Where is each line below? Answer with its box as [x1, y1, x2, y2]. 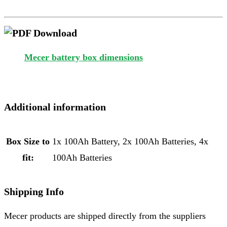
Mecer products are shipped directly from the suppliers [4, 211, 206, 221]
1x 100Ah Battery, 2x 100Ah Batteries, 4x [52, 136, 208, 146]
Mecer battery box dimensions [24, 52, 143, 63]
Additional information [4, 101, 106, 113]
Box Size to [6, 136, 50, 146]
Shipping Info [4, 186, 64, 198]
